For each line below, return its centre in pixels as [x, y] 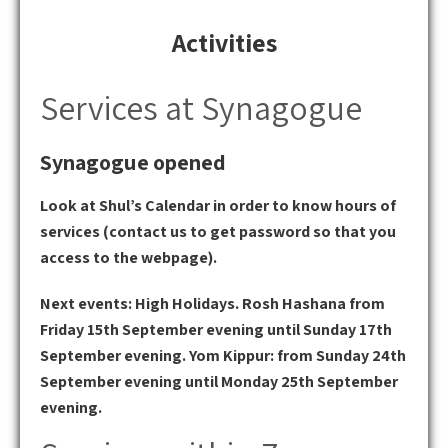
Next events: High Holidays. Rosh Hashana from [212, 303]
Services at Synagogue [201, 107]
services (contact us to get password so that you [218, 231]
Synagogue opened [133, 162]
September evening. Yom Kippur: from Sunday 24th [223, 355]
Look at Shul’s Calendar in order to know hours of [218, 205]
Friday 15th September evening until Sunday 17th [216, 329]
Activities [224, 42]
